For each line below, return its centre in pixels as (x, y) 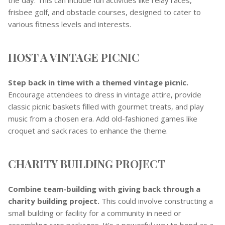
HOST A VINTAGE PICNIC (74, 57)
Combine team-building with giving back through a (104, 189)
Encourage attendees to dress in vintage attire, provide (105, 94)
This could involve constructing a (156, 201)
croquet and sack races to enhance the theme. (88, 130)
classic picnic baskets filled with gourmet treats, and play (106, 106)
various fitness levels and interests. (70, 24)
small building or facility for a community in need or (95, 213)
